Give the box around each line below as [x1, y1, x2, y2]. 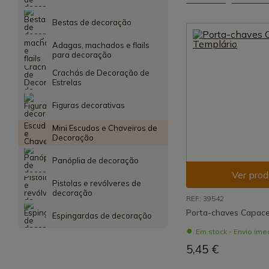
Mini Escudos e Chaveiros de [52, 123, 157, 133]
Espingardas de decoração [52, 211, 152, 220]
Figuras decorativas [52, 100, 125, 110]
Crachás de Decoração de [52, 68, 150, 77]
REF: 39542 [186, 194, 224, 203]
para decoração [52, 50, 112, 59]
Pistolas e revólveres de [52, 178, 141, 188]
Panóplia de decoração [52, 156, 139, 165]
